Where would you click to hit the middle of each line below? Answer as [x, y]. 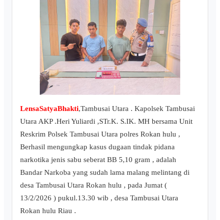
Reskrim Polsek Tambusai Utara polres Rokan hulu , [100, 134]
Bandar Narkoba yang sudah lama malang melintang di [105, 172]
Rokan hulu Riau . [48, 210]
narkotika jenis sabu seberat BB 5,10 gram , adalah [98, 159]
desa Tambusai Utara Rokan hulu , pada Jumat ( [94, 185]
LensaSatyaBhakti [49, 108]
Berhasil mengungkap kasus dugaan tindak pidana [97, 146]
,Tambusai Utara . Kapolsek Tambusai [137, 108]
